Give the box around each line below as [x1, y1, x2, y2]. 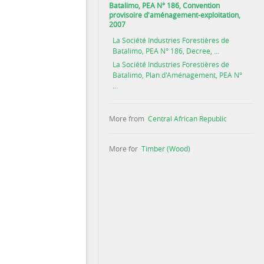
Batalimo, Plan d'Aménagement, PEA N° [113, 70, 243, 80]
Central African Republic [147, 114, 227, 123]
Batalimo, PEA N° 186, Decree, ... [113, 46, 220, 55]
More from [108, 114, 144, 123]
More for [108, 144, 138, 153]
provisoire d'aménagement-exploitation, [108, 10, 240, 19]
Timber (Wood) [141, 144, 190, 153]
